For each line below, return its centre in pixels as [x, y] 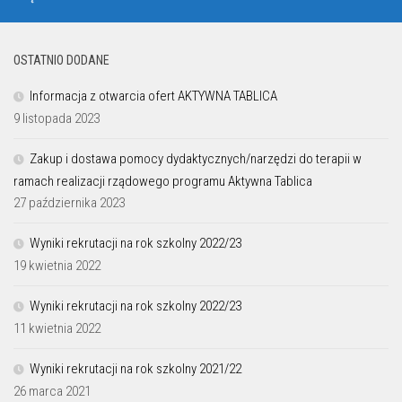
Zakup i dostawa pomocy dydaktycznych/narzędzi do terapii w [196, 159]
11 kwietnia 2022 [57, 329]
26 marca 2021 [52, 392]
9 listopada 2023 [57, 119]
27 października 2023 [69, 203]
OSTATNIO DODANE [61, 61]
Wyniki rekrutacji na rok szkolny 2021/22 [135, 369]
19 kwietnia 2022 [57, 266]
